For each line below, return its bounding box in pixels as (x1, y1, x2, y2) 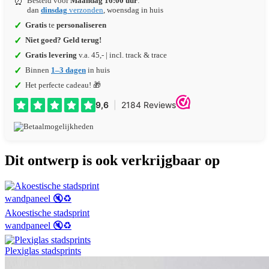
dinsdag (41, 5, 67, 14)
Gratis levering (25, 50, 77, 60)
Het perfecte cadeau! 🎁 (25, 80, 101, 90)
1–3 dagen (51, 65, 86, 75)
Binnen (25, 65, 51, 75)
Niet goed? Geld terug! (25, 35, 101, 45)
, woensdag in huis (103, 5, 163, 14)
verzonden (67, 5, 103, 14)
